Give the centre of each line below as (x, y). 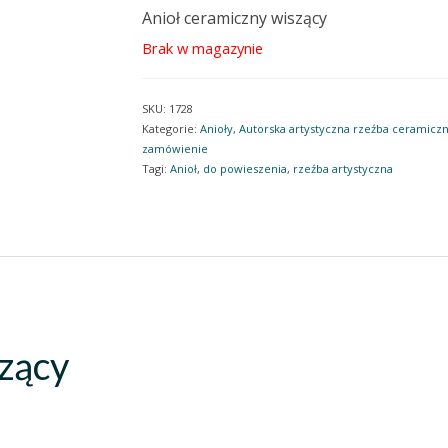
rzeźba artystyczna (342, 168)
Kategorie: (170, 128)
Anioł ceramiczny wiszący (234, 18)
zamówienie (174, 148)
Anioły (216, 128)
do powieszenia (244, 168)
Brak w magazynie (202, 48)
